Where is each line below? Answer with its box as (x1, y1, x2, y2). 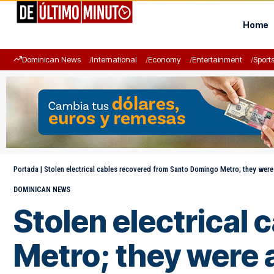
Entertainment (192, 54, 242, 64)
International (92, 54, 137, 64)
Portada (13, 165, 39, 174)
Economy (148, 54, 181, 64)
